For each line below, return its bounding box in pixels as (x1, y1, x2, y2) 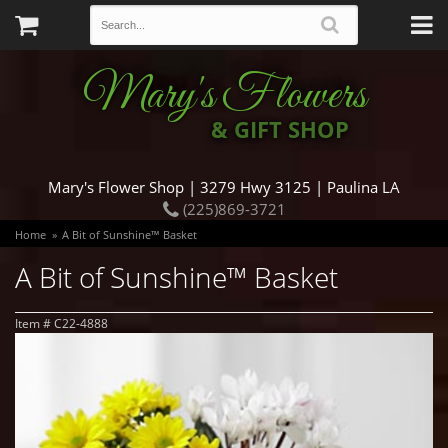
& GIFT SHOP (211, 114, 349, 145)
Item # (15, 316, 54, 331)
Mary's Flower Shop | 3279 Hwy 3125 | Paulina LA (48, 177, 400, 197)
